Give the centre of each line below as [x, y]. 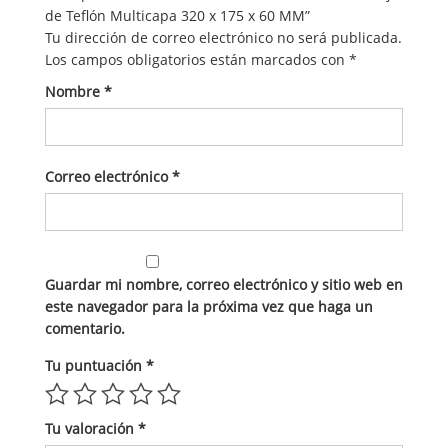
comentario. [85, 328]
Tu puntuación [95, 365]
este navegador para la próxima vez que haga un [209, 306]
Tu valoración [91, 428]
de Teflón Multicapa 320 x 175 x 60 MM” [177, 15]
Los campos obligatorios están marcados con [197, 59]
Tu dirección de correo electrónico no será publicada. [223, 37]
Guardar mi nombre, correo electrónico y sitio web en [224, 284]
